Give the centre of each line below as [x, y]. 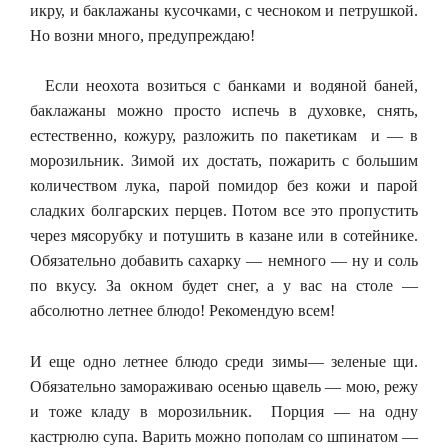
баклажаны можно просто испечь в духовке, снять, [224, 110]
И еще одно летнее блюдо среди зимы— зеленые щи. [224, 361]
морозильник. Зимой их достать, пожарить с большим [224, 160]
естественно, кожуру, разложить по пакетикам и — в [224, 135]
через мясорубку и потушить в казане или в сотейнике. [224, 235]
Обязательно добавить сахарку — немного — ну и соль [224, 260]
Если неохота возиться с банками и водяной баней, [224, 85]
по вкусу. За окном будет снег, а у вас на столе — [224, 285]
